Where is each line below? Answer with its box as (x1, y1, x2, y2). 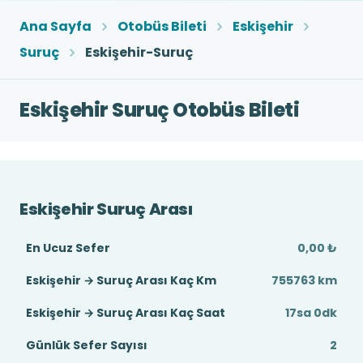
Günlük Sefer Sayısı (26, 337, 147, 353)
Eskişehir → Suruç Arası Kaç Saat (26, 305, 225, 321)
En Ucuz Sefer (26, 240, 110, 256)
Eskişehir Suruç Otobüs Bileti (19, 96, 300, 123)
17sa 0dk (285, 305, 337, 321)
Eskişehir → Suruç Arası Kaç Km (26, 272, 216, 288)
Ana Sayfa (19, 17, 92, 36)
